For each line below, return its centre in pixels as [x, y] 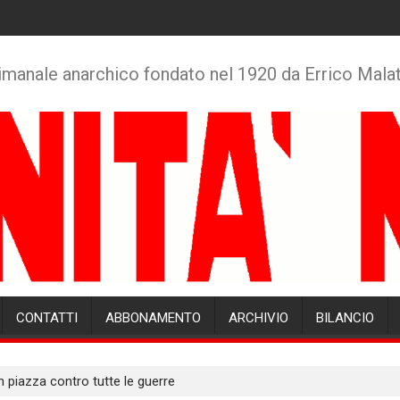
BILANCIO [345, 318]
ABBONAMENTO [153, 318]
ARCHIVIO [258, 318]
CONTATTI [47, 318]
